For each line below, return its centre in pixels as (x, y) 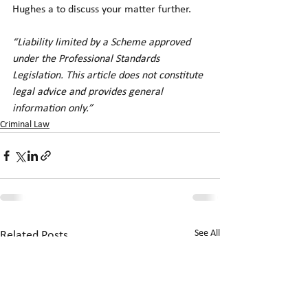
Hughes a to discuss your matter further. (102, 10)
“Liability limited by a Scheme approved (103, 43)
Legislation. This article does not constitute (109, 76)
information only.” (53, 109)
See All (207, 234)
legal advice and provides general (89, 92)
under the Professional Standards (87, 59)
